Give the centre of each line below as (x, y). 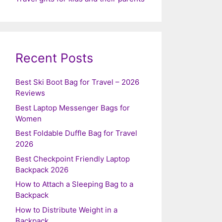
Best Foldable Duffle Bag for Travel (76, 133)
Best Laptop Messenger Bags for (73, 108)
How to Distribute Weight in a (66, 210)
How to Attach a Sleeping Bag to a (74, 184)
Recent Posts (54, 58)
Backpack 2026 (42, 169)
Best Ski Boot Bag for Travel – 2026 (77, 82)
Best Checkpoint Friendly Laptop (73, 159)
